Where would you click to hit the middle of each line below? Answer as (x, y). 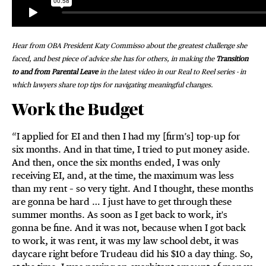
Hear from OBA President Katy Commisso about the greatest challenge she (129, 46)
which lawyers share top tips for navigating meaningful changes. (113, 85)
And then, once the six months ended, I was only (116, 163)
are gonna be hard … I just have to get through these (122, 202)
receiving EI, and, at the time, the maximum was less (123, 176)
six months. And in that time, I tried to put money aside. (131, 150)
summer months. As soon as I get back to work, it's (120, 215)
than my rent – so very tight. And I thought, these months (133, 189)
